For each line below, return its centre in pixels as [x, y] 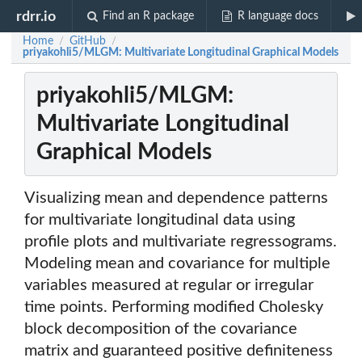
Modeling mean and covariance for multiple [177, 264]
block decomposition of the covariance [161, 329]
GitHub [88, 41]
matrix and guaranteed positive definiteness [179, 351]
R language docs [278, 16]
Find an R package [149, 16]
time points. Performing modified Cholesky [174, 307]
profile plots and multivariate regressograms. [181, 242]
